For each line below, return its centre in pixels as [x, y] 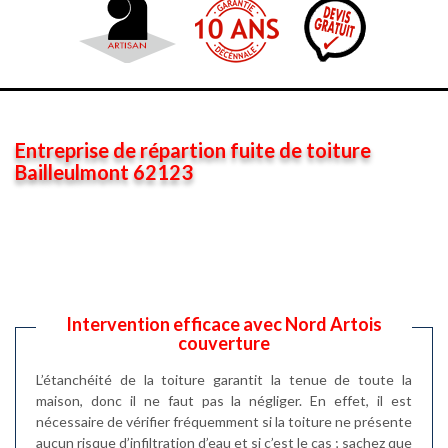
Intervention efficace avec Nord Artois [224, 324]
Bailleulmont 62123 [104, 172]
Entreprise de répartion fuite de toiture [193, 150]
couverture [224, 343]
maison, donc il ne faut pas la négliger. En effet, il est [224, 400]
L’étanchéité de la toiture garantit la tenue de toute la [224, 379]
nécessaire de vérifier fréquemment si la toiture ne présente [224, 421]
